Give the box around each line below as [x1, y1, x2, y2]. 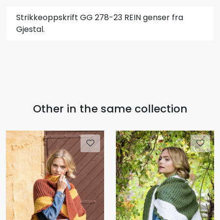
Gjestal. [16, 23, 45, 35]
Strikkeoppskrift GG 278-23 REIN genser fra [16, 11, 183, 23]
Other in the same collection [32, 101, 188, 116]
